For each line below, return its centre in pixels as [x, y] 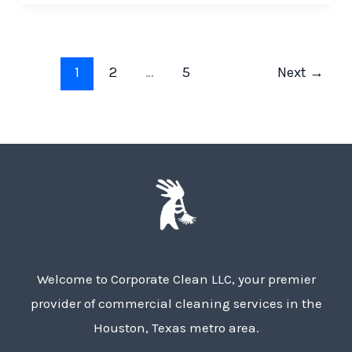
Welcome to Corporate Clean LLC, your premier [176, 279]
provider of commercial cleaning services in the [176, 303]
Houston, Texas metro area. [176, 327]
